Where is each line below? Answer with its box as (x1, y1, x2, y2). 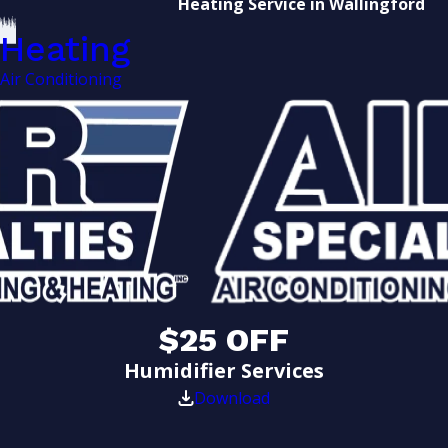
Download (194, 386, 271, 409)
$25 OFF (159, 320, 290, 359)
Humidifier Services (124, 356, 325, 384)
